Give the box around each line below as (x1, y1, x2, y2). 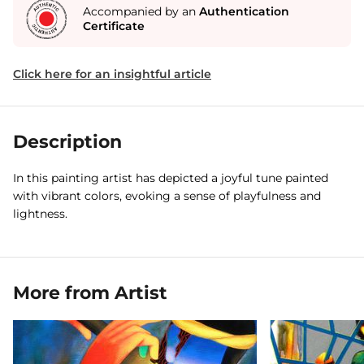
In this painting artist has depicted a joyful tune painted (13, 171, 328, 185)
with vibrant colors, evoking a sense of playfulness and (13, 188, 321, 203)
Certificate (83, 19, 145, 33)
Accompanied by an (83, 4, 199, 19)
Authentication (199, 4, 289, 19)
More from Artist (13, 282, 167, 304)
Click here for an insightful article (13, 67, 211, 81)
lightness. (13, 206, 67, 221)
